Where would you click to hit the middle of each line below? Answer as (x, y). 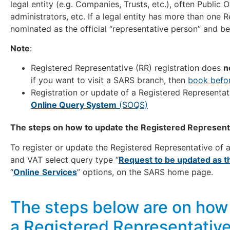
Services (60, 172)
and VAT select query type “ (64, 159)
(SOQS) (132, 105)
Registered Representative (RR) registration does (127, 68)
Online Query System (74, 105)
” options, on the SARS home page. (145, 172)
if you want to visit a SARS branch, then (109, 80)
